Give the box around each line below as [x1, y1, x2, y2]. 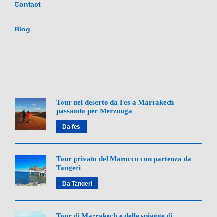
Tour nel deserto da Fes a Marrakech [56, 98, 174, 106]
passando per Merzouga [56, 107, 132, 115]
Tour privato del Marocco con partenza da [56, 155, 191, 163]
